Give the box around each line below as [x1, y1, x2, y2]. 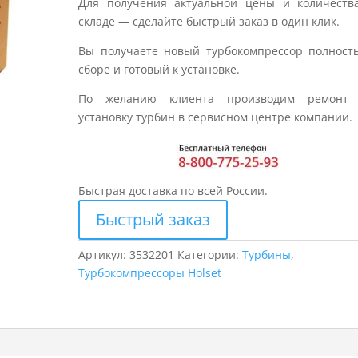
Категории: [177, 247, 243, 262]
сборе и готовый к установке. [78, 62, 241, 77]
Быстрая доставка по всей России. [78, 183, 268, 198]
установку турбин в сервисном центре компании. [78, 109, 353, 125]
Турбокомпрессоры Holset [78, 265, 222, 280]
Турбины [242, 247, 292, 262]
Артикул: [78, 247, 130, 262]
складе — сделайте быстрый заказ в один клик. [78, 14, 340, 29]
